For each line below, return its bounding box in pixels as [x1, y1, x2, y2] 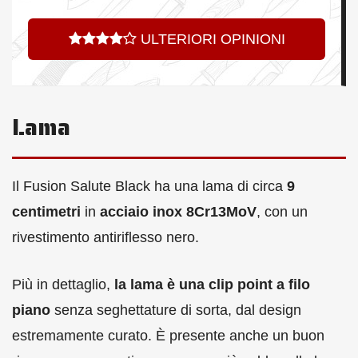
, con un [257, 203, 308, 220]
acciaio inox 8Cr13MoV [100, 203, 257, 220]
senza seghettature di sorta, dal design [50, 301, 301, 318]
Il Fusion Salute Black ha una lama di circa [12, 177, 287, 194]
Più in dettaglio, [12, 276, 114, 292]
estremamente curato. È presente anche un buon [12, 327, 324, 344]
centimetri [12, 203, 81, 220]
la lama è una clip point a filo [114, 276, 310, 292]
